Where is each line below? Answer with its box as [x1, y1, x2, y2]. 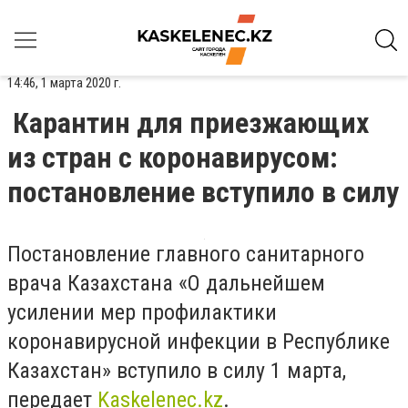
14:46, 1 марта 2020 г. [7, 75, 121, 91]
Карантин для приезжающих [13, 106, 369, 140]
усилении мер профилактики [7, 300, 277, 325]
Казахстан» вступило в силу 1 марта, [7, 358, 346, 383]
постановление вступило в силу [7, 175, 399, 209]
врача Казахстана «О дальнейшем [7, 270, 325, 296]
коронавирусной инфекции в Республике [7, 329, 390, 354]
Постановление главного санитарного [7, 241, 364, 267]
